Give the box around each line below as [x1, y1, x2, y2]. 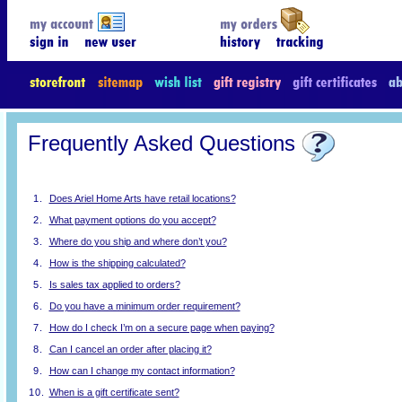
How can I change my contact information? [48, 365, 235, 376]
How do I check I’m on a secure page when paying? [48, 322, 275, 333]
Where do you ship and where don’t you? [48, 236, 227, 247]
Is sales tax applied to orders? [48, 279, 180, 290]
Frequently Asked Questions [27, 131, 295, 155]
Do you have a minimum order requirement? [48, 301, 240, 311]
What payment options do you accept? [48, 214, 216, 225]
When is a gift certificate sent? [48, 387, 179, 398]
